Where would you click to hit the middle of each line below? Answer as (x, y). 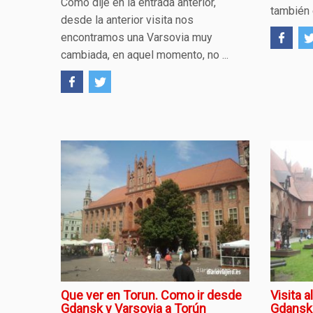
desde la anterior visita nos (127, 20)
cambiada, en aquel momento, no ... (145, 55)
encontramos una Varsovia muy (137, 38)
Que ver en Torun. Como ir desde (151, 295)
